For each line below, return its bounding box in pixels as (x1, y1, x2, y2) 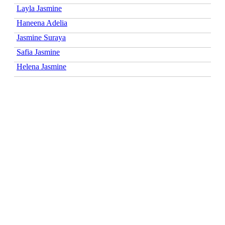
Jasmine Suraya (17, 33, 66, 42)
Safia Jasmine (17, 47, 60, 56)
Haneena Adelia (17, 18, 67, 27)
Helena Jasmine (17, 62, 66, 71)
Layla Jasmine (17, 4, 62, 13)
